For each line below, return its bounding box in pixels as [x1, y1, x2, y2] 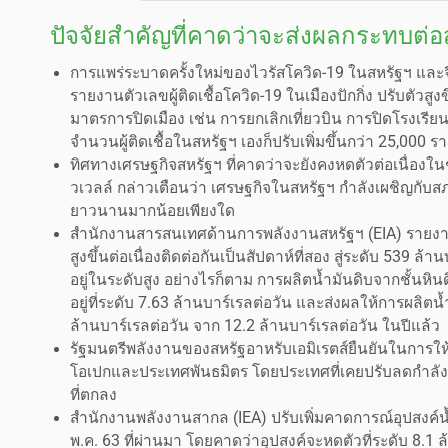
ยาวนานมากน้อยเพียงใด [70, 201, 235, 220]
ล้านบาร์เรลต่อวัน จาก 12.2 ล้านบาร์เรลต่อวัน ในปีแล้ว [70, 316, 440, 335]
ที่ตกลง [70, 385, 117, 404]
